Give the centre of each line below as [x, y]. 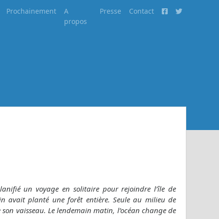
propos [76, 21]
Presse [110, 11]
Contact [141, 11]
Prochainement [32, 11]
